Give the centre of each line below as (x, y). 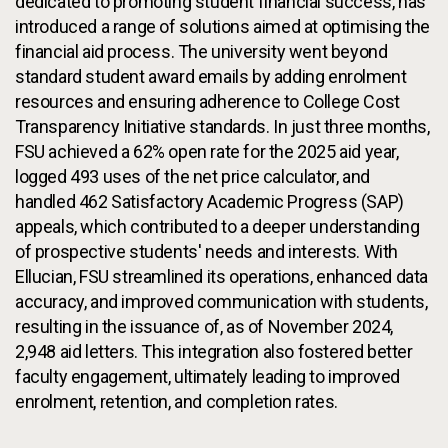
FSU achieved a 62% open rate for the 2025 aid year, (207, 152)
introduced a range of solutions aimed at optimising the (223, 27)
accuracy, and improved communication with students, (221, 302)
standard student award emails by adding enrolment (211, 77)
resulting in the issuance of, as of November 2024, (204, 327)
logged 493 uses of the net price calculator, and (192, 177)
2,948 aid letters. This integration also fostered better (214, 352)
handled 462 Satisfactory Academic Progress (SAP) (209, 202)
